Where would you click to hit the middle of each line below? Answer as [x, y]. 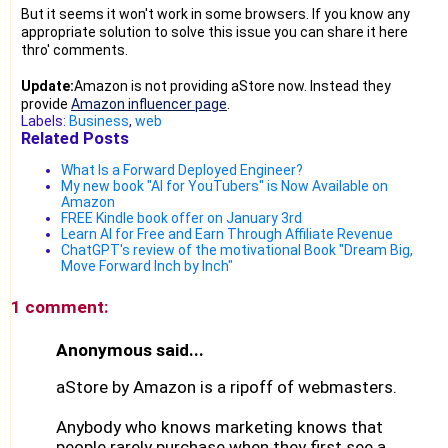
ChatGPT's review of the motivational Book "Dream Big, [237, 249]
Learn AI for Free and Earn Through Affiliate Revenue [227, 233]
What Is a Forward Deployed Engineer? [182, 169]
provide [46, 103]
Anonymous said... [130, 349]
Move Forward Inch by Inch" [147, 265]
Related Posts [75, 138]
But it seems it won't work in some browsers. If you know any [215, 13]
